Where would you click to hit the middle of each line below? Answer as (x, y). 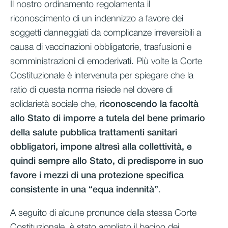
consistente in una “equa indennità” (84, 190)
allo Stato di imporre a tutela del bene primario (108, 118)
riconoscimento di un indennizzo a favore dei (97, 19)
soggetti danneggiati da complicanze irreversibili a (106, 33)
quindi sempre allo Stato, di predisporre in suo (107, 161)
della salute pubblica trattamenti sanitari (94, 133)
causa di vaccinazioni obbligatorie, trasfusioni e (101, 47)
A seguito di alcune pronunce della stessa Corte (103, 213)
